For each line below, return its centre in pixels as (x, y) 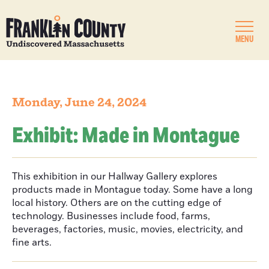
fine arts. (32, 243)
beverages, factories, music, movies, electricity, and (128, 229)
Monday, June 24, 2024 (79, 103)
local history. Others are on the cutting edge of (117, 203)
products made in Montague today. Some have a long (132, 190)
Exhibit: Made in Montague (126, 136)
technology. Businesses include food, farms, (111, 216)
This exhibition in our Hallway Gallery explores (115, 177)
